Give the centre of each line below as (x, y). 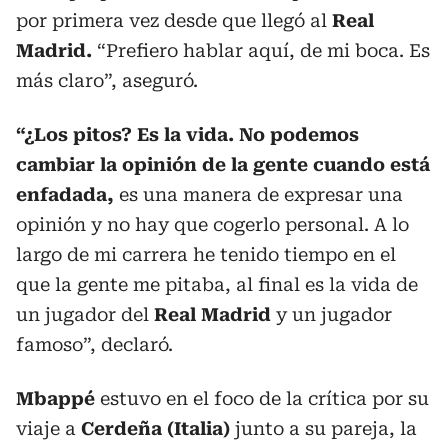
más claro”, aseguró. (107, 80)
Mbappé (55, 398)
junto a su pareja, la (323, 428)
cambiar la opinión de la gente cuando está (223, 164)
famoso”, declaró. (94, 344)
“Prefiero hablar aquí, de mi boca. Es (263, 50)
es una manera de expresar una (258, 194)
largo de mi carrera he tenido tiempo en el (206, 254)
